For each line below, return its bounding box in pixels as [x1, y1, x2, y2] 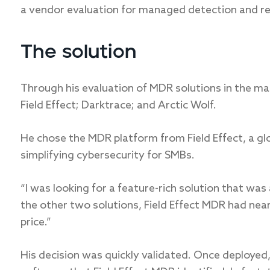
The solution [20, 42, 136, 62]
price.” [20, 216, 51, 229]
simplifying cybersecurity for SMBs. [20, 149, 195, 162]
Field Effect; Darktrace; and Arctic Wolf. [20, 99, 216, 112]
